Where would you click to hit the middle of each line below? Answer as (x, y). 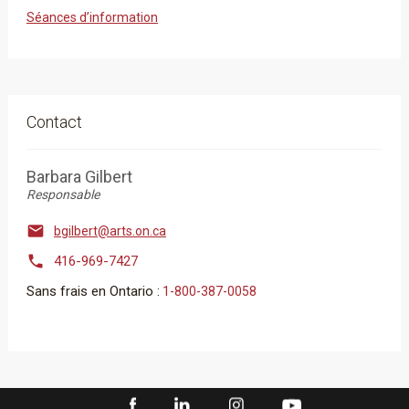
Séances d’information (92, 17)
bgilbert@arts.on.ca (110, 231)
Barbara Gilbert (79, 177)
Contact (54, 122)
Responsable (63, 194)
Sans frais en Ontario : (93, 291)
